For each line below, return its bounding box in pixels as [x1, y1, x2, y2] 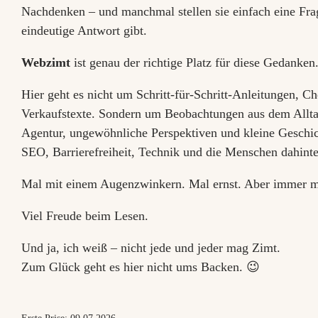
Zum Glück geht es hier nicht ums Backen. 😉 [21, 260, 260, 274]
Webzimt [21, 55, 70, 70]
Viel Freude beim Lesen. [21, 209, 148, 223]
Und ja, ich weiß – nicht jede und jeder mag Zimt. [21, 241, 280, 255]
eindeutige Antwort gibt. [21, 23, 147, 38]
